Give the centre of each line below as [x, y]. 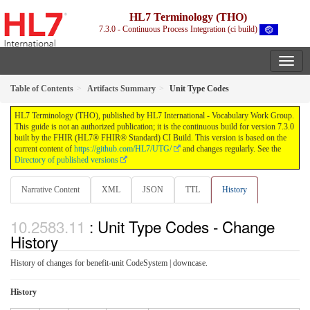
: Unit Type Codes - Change [182, 226]
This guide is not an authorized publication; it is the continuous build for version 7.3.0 [154, 127]
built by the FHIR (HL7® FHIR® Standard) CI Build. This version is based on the [151, 138]
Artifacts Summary [121, 89]
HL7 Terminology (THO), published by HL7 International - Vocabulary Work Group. [154, 116]
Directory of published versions [66, 160]
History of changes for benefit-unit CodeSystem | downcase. [109, 263]
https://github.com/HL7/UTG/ [123, 149]
